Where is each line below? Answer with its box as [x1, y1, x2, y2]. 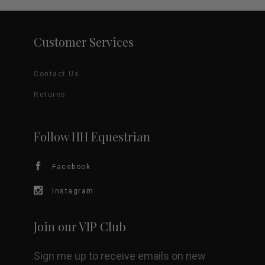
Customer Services [34, 34, 134, 50]
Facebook [52, 163, 91, 171]
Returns [34, 91, 66, 99]
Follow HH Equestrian [34, 128, 150, 144]
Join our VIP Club [34, 218, 126, 234]
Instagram [52, 187, 94, 195]
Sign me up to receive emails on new [34, 250, 206, 262]
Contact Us [34, 70, 79, 78]
